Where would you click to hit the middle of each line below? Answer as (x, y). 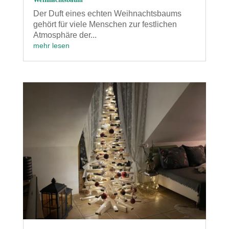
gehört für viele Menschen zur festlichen (105, 24)
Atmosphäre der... (65, 35)
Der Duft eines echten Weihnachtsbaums (107, 13)
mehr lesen (51, 45)
